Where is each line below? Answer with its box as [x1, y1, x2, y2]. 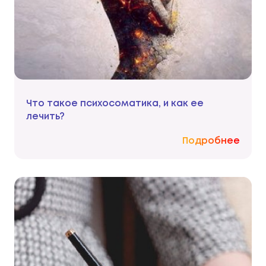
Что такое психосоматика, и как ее [26, 99, 204, 109]
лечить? [26, 112, 65, 122]
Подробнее [182, 137, 240, 146]
